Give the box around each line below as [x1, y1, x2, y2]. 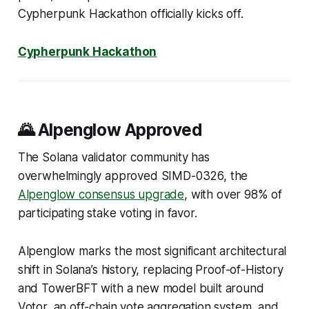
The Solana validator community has [17, 150, 210, 164]
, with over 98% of [184, 187, 283, 201]
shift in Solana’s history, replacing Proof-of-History [17, 262, 283, 277]
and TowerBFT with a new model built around [17, 281, 264, 295]
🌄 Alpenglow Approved [17, 119, 203, 140]
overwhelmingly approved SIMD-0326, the [17, 168, 248, 183]
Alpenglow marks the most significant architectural [17, 243, 287, 258]
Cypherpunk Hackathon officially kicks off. [17, 6, 243, 21]
